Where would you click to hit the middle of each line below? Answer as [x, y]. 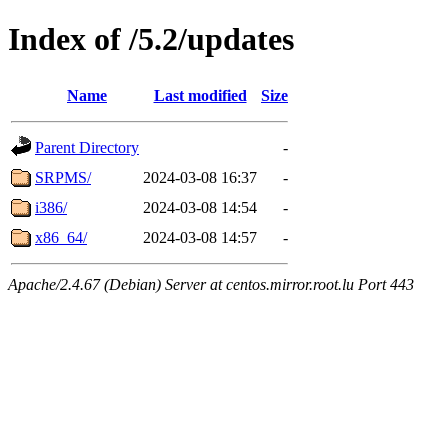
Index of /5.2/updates [151, 39]
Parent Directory [87, 147]
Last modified [200, 95]
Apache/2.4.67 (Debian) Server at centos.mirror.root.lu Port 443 [211, 284]
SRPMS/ [63, 177]
